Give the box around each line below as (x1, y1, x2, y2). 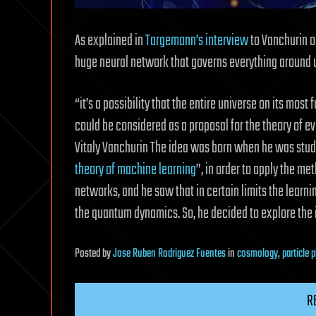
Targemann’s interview (145, 29, 248, 54)
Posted (75, 245, 102, 264)
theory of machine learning (75, 158, 196, 183)
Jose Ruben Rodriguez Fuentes (113, 245, 226, 264)
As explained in (75, 29, 145, 54)
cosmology (237, 245, 278, 264)
